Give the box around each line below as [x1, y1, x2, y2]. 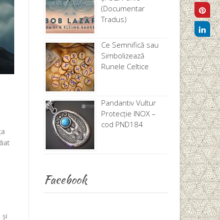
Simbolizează [101, 51, 144, 61]
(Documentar [101, 3, 145, 14]
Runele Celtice [101, 61, 149, 72]
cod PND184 [101, 119, 143, 130]
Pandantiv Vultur [101, 98, 156, 108]
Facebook [43, 171, 87, 188]
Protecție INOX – [101, 109, 156, 119]
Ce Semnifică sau [101, 40, 159, 50]
